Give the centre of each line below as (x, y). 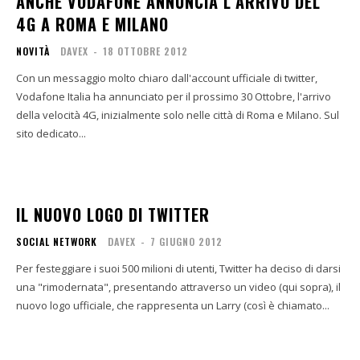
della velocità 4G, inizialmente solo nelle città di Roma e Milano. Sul (170, 115)
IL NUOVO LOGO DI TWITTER (113, 215)
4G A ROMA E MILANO (92, 24)
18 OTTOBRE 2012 (145, 51)
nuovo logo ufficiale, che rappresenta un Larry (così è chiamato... (173, 305)
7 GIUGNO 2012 (186, 241)
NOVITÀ (33, 51)
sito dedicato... (51, 133)
